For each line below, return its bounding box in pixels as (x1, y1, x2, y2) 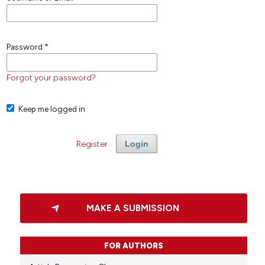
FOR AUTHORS (104, 241, 163, 251)
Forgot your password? (6, 72, 96, 82)
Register (76, 138, 108, 148)
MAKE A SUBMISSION (86, 202, 180, 214)
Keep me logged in (18, 104, 86, 114)
